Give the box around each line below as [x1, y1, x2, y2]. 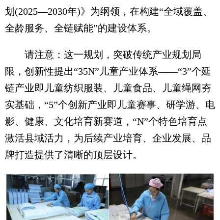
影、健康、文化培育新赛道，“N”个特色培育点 [5, 116, 207, 127]
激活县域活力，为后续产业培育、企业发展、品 [5, 133, 211, 144]
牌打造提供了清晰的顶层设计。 [5, 149, 142, 161]
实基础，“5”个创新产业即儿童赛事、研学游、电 [5, 99, 215, 110]
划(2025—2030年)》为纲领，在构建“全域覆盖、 [5, 6, 213, 17]
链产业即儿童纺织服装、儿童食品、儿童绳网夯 [5, 82, 211, 94]
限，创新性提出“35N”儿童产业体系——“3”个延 [5, 66, 211, 77]
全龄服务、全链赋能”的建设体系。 [5, 23, 157, 34]
